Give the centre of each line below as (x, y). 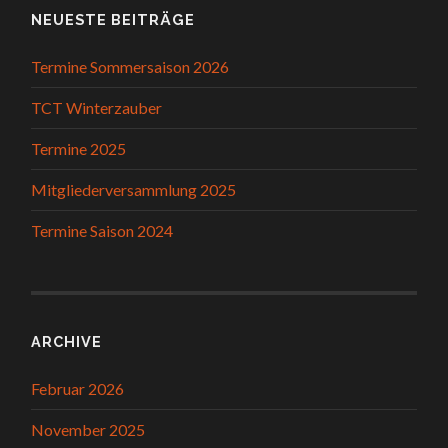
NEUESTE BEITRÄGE (113, 20)
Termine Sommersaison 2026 (130, 67)
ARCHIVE (67, 342)
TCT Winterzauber (97, 108)
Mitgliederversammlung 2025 (134, 190)
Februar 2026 (78, 389)
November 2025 (88, 430)
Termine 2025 (79, 149)
